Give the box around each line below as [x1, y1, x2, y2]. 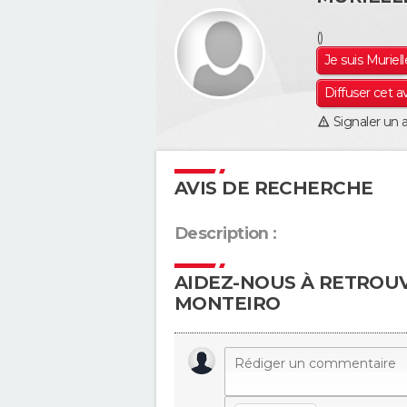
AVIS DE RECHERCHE [174, 177, 373, 199]
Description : [174, 223, 277, 243]
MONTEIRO [174, 293, 281, 314]
